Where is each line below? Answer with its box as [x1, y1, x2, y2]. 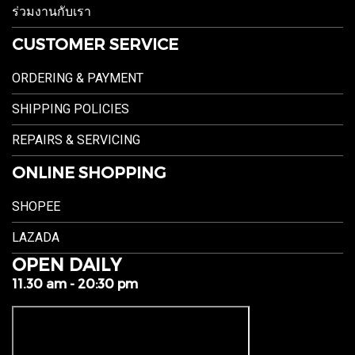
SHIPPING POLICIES [12, 101, 129, 116]
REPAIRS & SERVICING [12, 132, 140, 147]
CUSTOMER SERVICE [12, 34, 178, 53]
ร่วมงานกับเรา [12, 4, 91, 19]
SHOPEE [12, 199, 60, 214]
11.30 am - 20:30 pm [12, 276, 138, 291]
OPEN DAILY [12, 254, 121, 274]
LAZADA [12, 230, 59, 245]
